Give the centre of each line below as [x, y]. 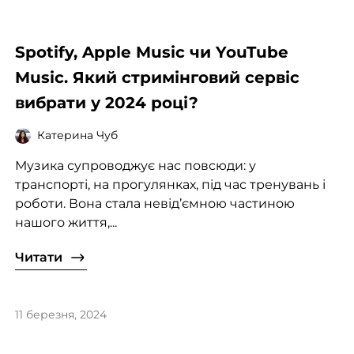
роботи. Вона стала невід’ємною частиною [154, 203]
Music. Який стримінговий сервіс [157, 77]
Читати [38, 257]
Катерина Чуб [77, 136]
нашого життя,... [66, 222]
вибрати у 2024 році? [106, 102]
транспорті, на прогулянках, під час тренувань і [170, 184]
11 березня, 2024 [60, 314]
